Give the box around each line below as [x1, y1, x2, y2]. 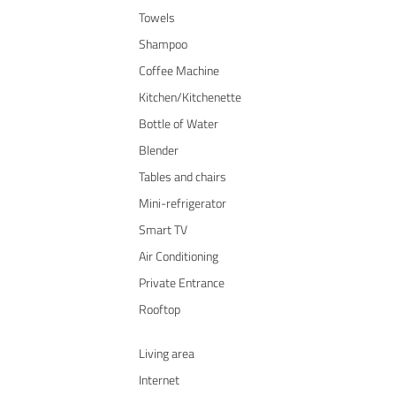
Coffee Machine [139, 60, 219, 80]
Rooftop [139, 299, 180, 318]
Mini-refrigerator [139, 193, 226, 212]
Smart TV [139, 219, 187, 239]
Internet [139, 369, 179, 389]
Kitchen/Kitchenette [139, 87, 241, 106]
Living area [139, 343, 194, 362]
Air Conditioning [139, 246, 218, 265]
